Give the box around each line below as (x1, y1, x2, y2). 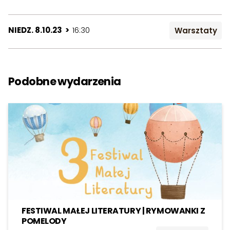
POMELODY (22, 215, 67, 227)
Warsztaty (174, 25, 217, 36)
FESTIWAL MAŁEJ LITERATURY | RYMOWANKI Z (22, 204, 205, 217)
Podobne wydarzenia (8, 73, 121, 89)
